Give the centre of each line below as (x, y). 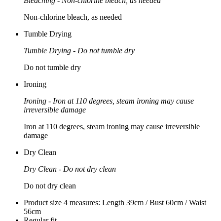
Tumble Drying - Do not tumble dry (79, 50)
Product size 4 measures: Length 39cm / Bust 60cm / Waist (115, 202)
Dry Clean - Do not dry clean (70, 169)
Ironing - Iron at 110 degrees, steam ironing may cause (109, 101)
